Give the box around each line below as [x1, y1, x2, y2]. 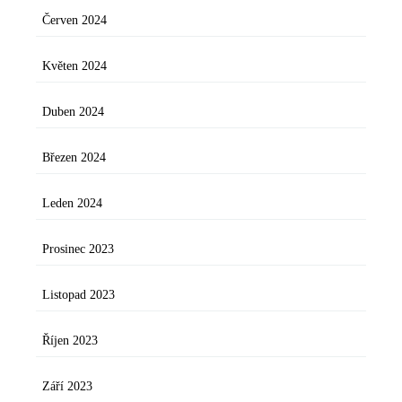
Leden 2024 [42, 197, 102, 211]
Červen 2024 [42, 13, 107, 28]
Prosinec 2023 [42, 242, 114, 257]
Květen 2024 [42, 59, 107, 74]
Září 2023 [42, 380, 92, 394]
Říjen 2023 [42, 334, 98, 348]
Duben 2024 [42, 105, 104, 119]
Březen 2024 [42, 151, 106, 165]
